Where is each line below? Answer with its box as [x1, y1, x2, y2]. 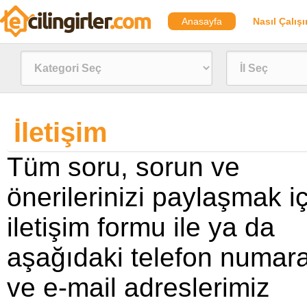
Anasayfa [182, 16, 222, 27]
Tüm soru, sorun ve [7, 152, 240, 182]
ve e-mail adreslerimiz [7, 273, 270, 302]
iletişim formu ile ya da [7, 212, 275, 242]
